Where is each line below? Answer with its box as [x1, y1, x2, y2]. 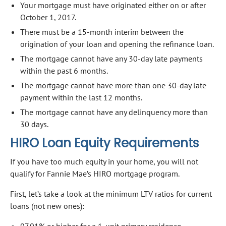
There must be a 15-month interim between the [20, 26, 184, 37]
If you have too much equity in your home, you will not [10, 156, 198, 166]
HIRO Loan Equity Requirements [10, 134, 199, 151]
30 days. [20, 119, 48, 129]
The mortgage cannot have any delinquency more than [20, 106, 208, 117]
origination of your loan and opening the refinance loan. [20, 38, 214, 49]
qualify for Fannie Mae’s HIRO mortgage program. [10, 168, 180, 179]
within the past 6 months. [20, 65, 108, 76]
